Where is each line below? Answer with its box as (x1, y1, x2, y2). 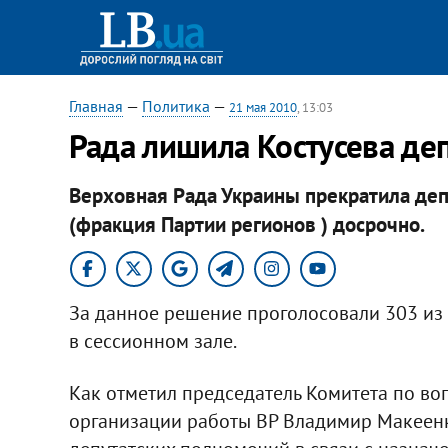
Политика (141, 96, 210, 116)
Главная (68, 96, 123, 116)
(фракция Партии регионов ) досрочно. (68, 210, 425, 238)
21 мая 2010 (228, 99, 297, 116)
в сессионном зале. (68, 327, 237, 354)
